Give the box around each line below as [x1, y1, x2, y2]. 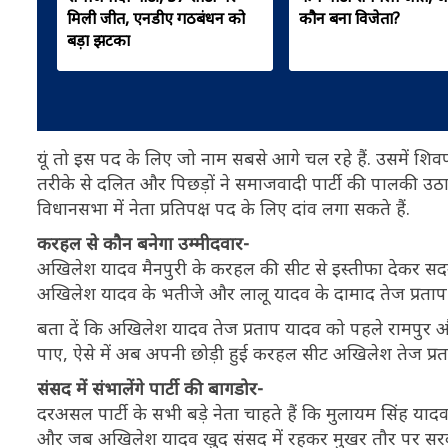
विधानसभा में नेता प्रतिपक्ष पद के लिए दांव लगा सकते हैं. [37, 196, 410, 220]
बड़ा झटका [67, 29, 130, 51]
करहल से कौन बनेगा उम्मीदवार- [37, 231, 249, 255]
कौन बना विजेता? [298, 7, 400, 29]
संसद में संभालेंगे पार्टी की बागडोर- [37, 376, 263, 400]
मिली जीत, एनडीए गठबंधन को [67, 7, 245, 29]
